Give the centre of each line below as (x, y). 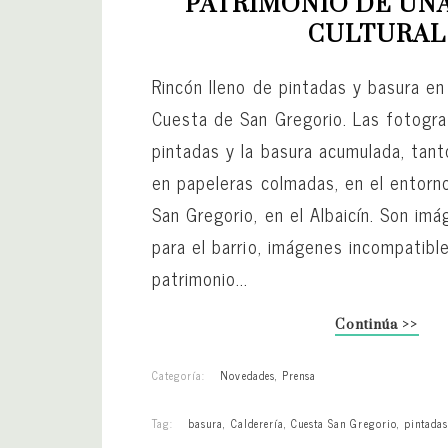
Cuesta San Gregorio (344, 422)
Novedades (247, 374)
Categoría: (179, 374)
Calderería (257, 422)
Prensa (299, 374)
